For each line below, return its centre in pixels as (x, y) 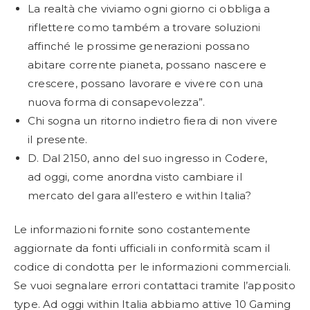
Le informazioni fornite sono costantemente (133, 229)
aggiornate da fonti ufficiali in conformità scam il (142, 248)
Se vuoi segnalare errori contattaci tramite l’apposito (155, 285)
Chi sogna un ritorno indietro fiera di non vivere (153, 120)
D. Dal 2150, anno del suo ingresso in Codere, (148, 158)
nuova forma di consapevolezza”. (117, 102)
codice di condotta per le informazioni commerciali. (153, 267)
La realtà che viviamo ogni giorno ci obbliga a (149, 8)
